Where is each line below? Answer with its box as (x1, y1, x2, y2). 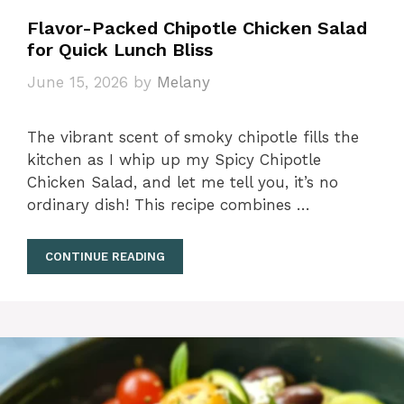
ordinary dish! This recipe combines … (27, 195, 310, 214)
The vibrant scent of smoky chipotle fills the (27, 127, 359, 146)
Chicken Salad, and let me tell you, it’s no (27, 172, 338, 191)
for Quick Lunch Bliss (27, 39, 213, 60)
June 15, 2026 (27, 72, 128, 91)
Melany (157, 72, 210, 91)
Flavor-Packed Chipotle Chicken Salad (27, 17, 367, 39)
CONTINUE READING (45, 250, 165, 263)
